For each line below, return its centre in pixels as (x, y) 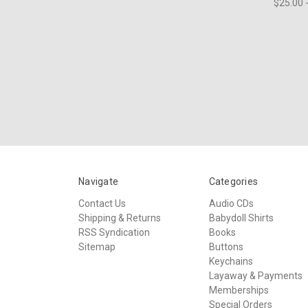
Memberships (239, 290)
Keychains (231, 261)
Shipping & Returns (120, 218)
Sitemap (97, 246)
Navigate (98, 181)
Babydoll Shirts (241, 218)
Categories (233, 181)
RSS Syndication (114, 232)
